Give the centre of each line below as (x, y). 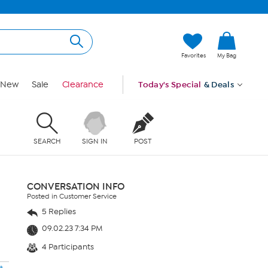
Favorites (194, 56)
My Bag (227, 56)
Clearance (83, 85)
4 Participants (67, 246)
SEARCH (47, 141)
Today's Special (170, 85)
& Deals (219, 85)
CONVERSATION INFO (76, 186)
